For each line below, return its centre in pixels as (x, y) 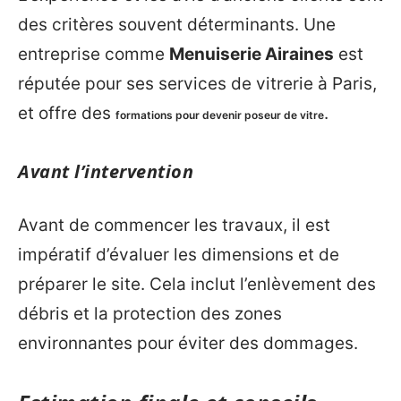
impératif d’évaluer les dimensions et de (179, 254)
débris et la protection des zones (150, 313)
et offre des (67, 113)
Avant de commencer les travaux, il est (174, 225)
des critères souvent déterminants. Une (177, 25)
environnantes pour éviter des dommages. (188, 343)
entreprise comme (94, 54)
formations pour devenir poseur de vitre (220, 115)
